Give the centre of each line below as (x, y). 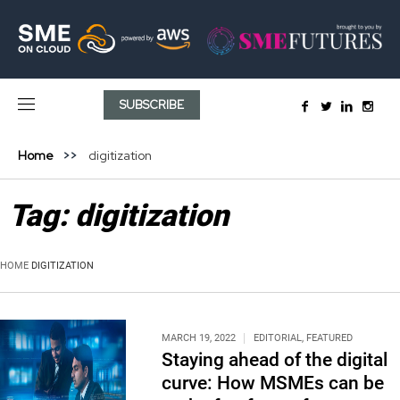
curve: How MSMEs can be (272, 383)
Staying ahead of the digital (274, 359)
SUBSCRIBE (152, 104)
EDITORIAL (277, 337)
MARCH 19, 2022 (198, 337)
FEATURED (329, 337)
